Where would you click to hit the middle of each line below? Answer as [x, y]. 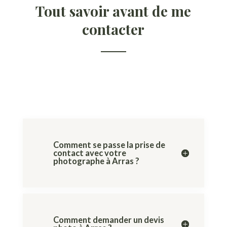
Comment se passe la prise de [109, 145]
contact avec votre [89, 153]
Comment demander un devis [108, 220]
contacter [113, 29]
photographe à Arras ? [96, 161]
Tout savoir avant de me [113, 11]
